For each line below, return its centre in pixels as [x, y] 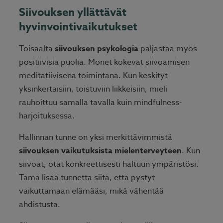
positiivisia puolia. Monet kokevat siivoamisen [104, 62]
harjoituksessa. [47, 116]
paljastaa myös [168, 49]
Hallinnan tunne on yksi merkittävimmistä [96, 138]
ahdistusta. [40, 205]
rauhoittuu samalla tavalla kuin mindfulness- [101, 103]
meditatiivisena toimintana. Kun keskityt [93, 76]
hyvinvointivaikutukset [78, 27]
